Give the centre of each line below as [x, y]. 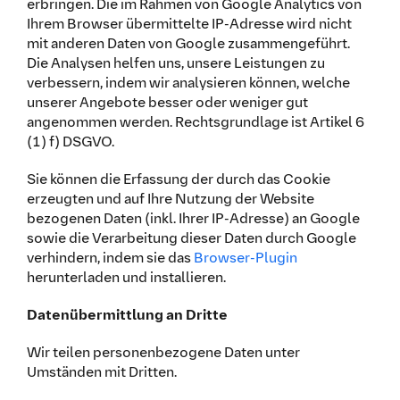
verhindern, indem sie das [110, 257]
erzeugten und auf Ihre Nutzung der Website [170, 198]
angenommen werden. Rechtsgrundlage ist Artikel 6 [195, 121]
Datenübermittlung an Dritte [127, 314]
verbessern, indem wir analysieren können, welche [188, 82]
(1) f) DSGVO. [70, 141]
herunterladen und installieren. [126, 277]
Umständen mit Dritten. [101, 371]
